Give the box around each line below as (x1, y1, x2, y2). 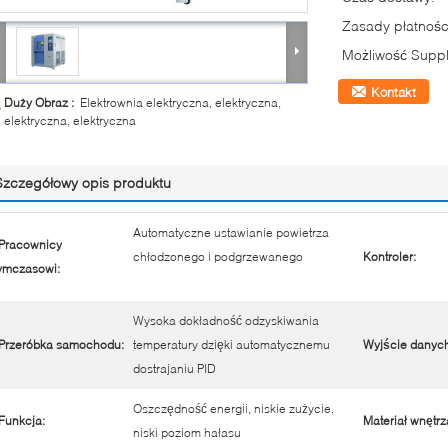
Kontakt (371, 84, 416, 100)
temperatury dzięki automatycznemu (133, 337, 330, 352)
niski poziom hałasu (133, 425, 241, 440)
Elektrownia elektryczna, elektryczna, (80, 95, 281, 110)
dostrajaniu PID (133, 361, 216, 376)
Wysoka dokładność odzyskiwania (133, 313, 319, 328)
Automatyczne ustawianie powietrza (133, 225, 329, 240)
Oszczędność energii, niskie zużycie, (133, 401, 334, 416)
